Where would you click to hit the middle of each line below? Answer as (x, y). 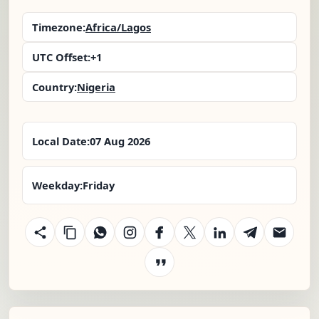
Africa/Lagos (118, 27)
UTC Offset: (61, 57)
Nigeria (96, 87)
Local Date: (61, 141)
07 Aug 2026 (120, 141)
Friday (99, 185)
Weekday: (57, 185)
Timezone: (59, 27)
